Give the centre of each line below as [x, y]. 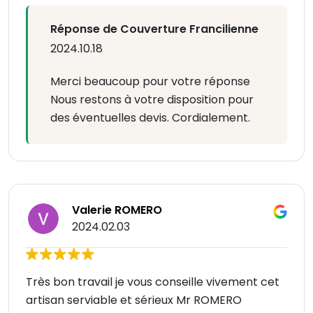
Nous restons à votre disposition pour [152, 100]
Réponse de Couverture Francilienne [154, 29]
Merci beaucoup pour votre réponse [150, 82]
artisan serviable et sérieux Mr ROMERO [134, 300]
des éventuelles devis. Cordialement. [150, 118]
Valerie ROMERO [117, 210]
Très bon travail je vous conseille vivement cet [153, 282]
